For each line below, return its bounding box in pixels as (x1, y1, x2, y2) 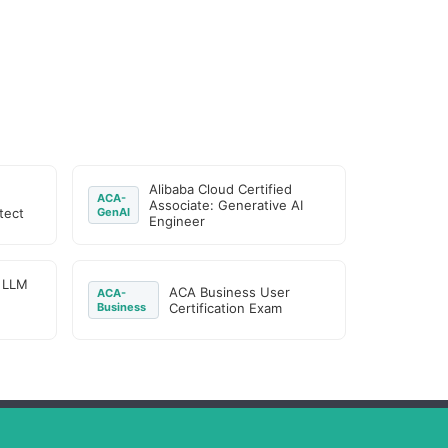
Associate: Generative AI (149, 197, 304, 213)
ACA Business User (169, 284, 291, 300)
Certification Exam (169, 300, 283, 316)
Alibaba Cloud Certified (149, 181, 293, 197)
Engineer (149, 213, 206, 229)
